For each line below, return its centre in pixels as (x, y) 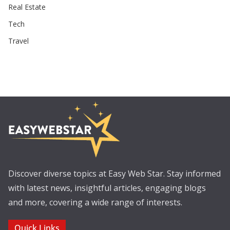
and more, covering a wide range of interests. (95, 202)
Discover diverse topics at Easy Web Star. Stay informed (114, 174)
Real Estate (27, 7)
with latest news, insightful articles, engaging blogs (107, 188)
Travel (18, 41)
